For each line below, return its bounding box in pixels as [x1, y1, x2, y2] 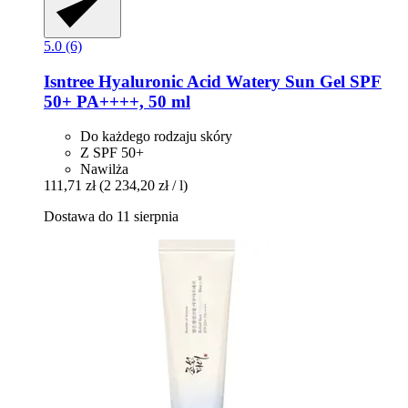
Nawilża [80, 161, 128, 178]
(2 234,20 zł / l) [99, 178, 188, 194]
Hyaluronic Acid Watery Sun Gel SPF [94, 71, 382, 91]
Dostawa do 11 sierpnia [44, 209, 178, 225]
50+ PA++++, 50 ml [44, 91, 190, 111]
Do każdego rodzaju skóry [80, 128, 232, 145]
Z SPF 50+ [80, 145, 144, 161]
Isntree [44, 71, 94, 91]
